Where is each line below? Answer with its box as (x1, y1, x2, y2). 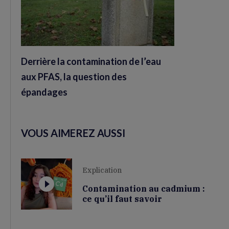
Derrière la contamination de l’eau (21, 56, 161, 67)
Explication (82, 165, 122, 175)
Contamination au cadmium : (82, 183, 205, 194)
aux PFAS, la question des (21, 71, 127, 83)
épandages (21, 86, 67, 98)
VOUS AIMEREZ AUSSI (21, 127, 125, 140)
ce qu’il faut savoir (82, 193, 162, 204)
